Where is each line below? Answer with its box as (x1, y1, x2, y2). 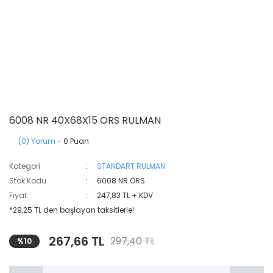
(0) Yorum (18, 136, 55, 146)
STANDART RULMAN (97, 161, 166, 171)
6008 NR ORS (97, 175, 146, 186)
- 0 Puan (55, 136, 89, 146)
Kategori (9, 161, 40, 171)
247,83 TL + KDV (97, 190, 154, 200)
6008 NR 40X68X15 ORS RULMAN (9, 113, 161, 127)
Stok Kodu (9, 175, 46, 186)
